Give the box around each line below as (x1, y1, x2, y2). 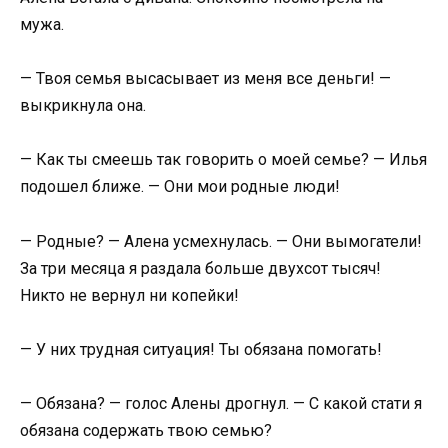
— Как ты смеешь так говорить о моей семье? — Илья (20, 150, 427, 170)
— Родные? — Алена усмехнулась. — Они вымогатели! (20, 231, 422, 251)
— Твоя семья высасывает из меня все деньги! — (20, 69, 391, 89)
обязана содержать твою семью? (20, 421, 272, 441)
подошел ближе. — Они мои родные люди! (20, 177, 340, 197)
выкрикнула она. (20, 96, 146, 116)
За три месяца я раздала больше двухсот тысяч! (20, 258, 381, 278)
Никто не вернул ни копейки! (20, 285, 239, 305)
